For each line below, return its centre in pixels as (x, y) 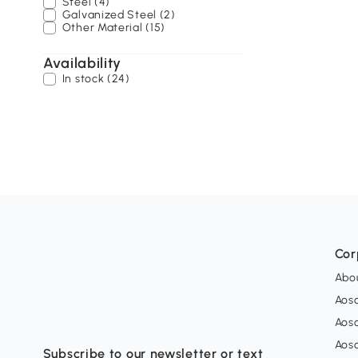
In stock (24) (96, 79)
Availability (82, 63)
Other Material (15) (114, 28)
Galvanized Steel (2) (119, 15)
